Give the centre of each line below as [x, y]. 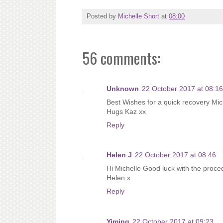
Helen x [118, 178]
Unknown [123, 88]
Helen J [119, 155]
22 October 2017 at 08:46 [175, 155]
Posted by [102, 16]
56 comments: [121, 58]
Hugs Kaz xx [126, 111]
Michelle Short [139, 16]
